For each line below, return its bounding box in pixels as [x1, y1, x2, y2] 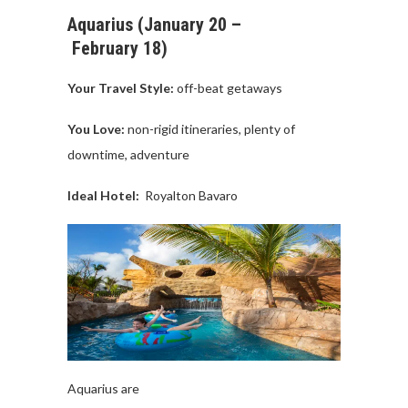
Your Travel [67, 79, 137, 96]
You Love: [67, 120, 127, 137]
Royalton [145, 187, 196, 203]
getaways [227, 79, 282, 96]
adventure [130, 146, 189, 162]
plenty [244, 120, 280, 137]
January [144, 13, 204, 36]
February [72, 36, 138, 59]
